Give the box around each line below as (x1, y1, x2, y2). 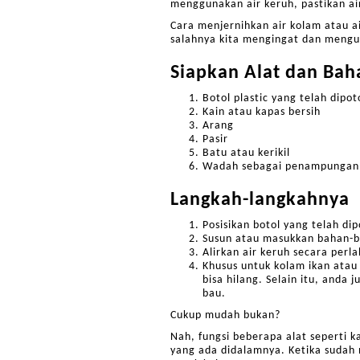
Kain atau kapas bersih (202, 106, 321, 118)
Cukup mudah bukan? (170, 309, 280, 321)
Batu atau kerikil (202, 147, 290, 159)
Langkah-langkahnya (170, 190, 350, 210)
